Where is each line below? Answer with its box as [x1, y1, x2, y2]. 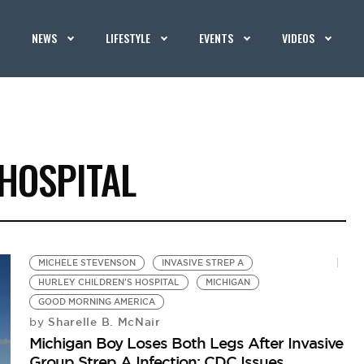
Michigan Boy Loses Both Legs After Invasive [29, 333, 344, 353]
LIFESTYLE [106, 29, 151, 46]
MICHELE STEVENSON [38, 258, 136, 268]
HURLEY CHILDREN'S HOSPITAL [38, 277, 180, 288]
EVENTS [199, 29, 234, 46]
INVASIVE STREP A [162, 258, 245, 268]
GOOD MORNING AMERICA [38, 297, 156, 307]
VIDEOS [282, 29, 315, 46]
